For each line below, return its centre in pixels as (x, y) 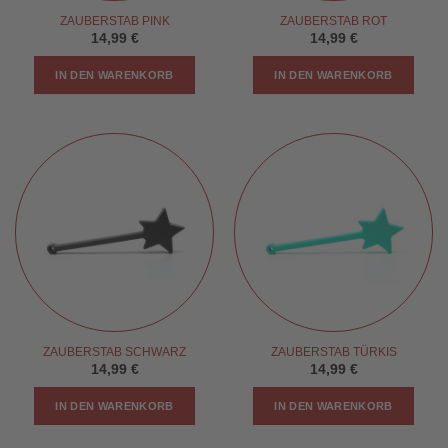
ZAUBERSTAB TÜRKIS (333, 351)
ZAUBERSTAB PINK (114, 20)
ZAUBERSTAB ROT (333, 20)
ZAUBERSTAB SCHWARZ (114, 351)
